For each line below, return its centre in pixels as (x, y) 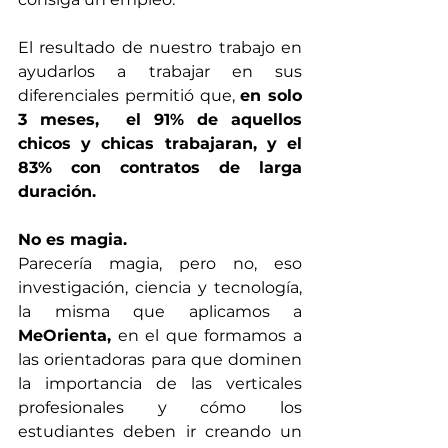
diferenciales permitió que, (129, 96)
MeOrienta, (64, 336)
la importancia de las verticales (160, 384)
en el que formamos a (206, 336)
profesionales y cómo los (160, 408)
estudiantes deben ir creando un (160, 432)
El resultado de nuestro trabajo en (160, 48)
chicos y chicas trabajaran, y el (160, 144)
